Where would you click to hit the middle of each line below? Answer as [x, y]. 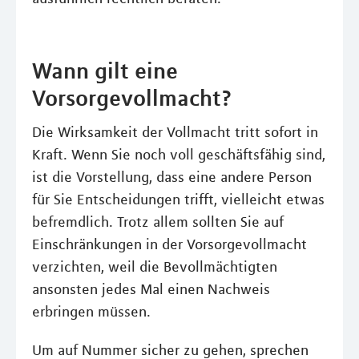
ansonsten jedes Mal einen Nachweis [151, 289]
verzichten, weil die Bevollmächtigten [155, 267]
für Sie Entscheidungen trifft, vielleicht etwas [178, 200]
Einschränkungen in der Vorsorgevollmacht [169, 244]
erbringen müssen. [91, 312]
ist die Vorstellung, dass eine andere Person [172, 177]
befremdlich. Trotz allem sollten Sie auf [158, 222]
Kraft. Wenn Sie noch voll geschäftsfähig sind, [179, 155]
